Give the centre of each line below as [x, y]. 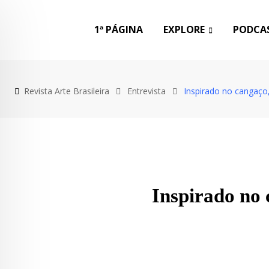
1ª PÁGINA [118, 29]
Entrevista [147, 91]
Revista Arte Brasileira [67, 91]
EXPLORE [184, 29]
